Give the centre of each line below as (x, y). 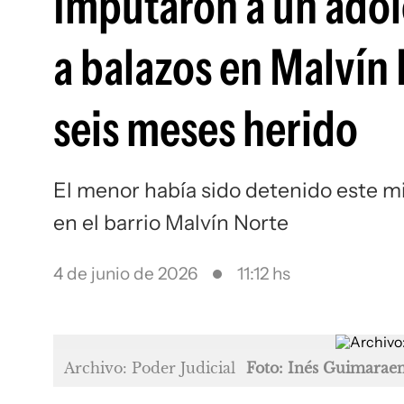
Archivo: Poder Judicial (150, 368)
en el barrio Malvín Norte (171, 223)
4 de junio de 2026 (125, 274)
